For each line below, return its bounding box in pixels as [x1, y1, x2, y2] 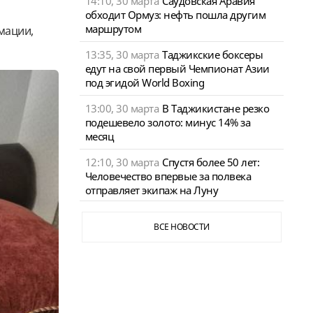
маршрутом [85, 21, 141, 36]
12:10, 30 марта [85, 154, 159, 169]
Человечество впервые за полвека [85, 168, 251, 183]
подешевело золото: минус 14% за [85, 115, 250, 129]
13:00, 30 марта [85, 101, 159, 115]
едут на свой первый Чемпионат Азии [85, 61, 270, 75]
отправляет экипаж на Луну [85, 182, 218, 197]
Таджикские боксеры [162, 47, 263, 61]
